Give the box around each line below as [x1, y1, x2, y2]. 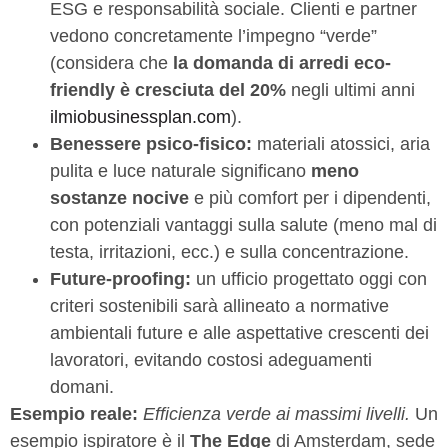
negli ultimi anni [286, 80, 415, 101]
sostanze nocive [50, 188, 189, 209]
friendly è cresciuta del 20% [50, 80, 286, 101]
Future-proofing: [50, 269, 191, 290]
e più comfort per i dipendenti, [189, 188, 431, 209]
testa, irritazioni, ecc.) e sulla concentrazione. [50, 242, 409, 263]
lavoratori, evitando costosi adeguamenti [50, 350, 372, 371]
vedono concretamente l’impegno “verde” [50, 26, 377, 47]
